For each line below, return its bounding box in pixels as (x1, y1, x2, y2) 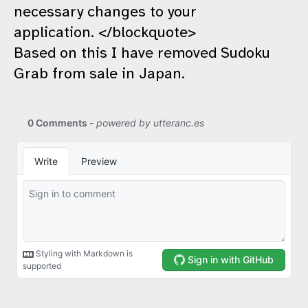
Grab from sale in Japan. (14, 64, 185, 83)
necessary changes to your (14, 2, 197, 21)
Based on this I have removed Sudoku (14, 43, 270, 63)
